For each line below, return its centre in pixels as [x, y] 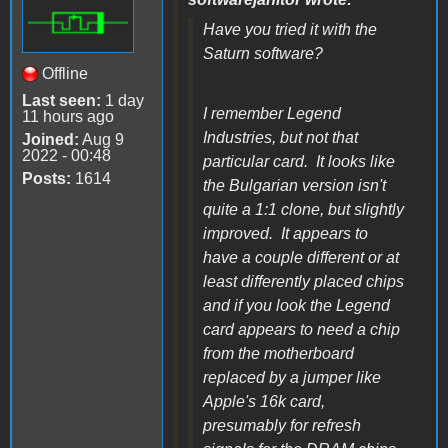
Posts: [46, 178]
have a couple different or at [301, 257]
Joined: [50, 139]
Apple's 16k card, [264, 401]
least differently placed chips [303, 281]
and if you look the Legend [296, 305]
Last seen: [61, 100]
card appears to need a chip [301, 329]
